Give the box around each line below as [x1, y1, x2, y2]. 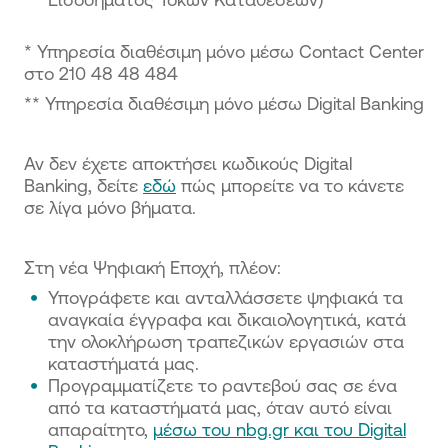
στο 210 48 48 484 [24, 63, 178, 83]
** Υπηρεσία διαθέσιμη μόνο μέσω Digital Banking [24, 93, 424, 113]
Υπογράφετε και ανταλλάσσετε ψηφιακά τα [48, 287, 403, 307]
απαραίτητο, [48, 419, 153, 439]
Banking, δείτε [24, 175, 143, 195]
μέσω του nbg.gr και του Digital [153, 419, 406, 439]
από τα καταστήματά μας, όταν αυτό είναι [48, 397, 392, 417]
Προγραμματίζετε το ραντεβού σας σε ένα [48, 375, 397, 395]
